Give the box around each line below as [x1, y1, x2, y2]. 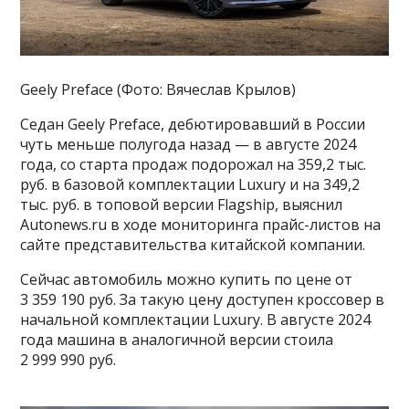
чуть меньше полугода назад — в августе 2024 [20, 134, 357, 155]
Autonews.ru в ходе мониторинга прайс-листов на [20, 215, 382, 236]
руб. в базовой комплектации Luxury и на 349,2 [20, 174, 361, 195]
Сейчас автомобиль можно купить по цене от [20, 269, 353, 290]
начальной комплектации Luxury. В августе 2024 [20, 309, 372, 330]
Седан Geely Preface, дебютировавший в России [20, 114, 366, 135]
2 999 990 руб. [20, 350, 117, 371]
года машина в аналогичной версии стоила [20, 330, 334, 351]
